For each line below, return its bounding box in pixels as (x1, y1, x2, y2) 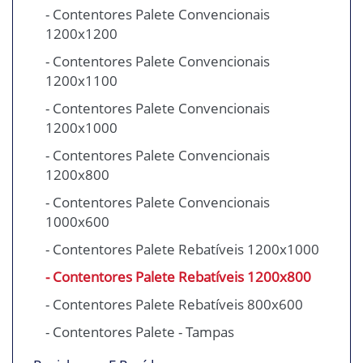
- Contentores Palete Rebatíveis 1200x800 (45, 267, 311, 287)
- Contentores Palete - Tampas (45, 322, 234, 342)
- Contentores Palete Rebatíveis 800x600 (45, 295, 303, 314)
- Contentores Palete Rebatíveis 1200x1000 (45, 240, 319, 259)
